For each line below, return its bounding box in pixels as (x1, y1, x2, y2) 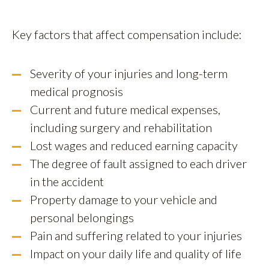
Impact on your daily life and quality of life (30, 246, 241, 261)
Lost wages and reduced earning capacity (30, 138, 238, 153)
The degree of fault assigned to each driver (30, 156, 247, 171)
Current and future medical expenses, (30, 102, 220, 117)
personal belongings (30, 210, 134, 225)
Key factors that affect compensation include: (12, 27, 242, 42)
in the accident (30, 174, 104, 189)
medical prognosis (30, 84, 123, 99)
